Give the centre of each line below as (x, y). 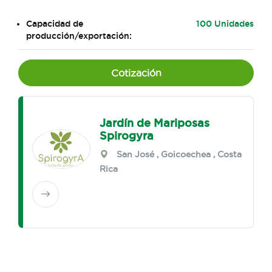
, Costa (226, 155)
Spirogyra (127, 136)
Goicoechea (186, 155)
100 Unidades (225, 24)
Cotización (136, 73)
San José (136, 155)
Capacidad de (55, 24)
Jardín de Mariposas (155, 123)
